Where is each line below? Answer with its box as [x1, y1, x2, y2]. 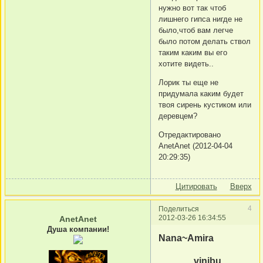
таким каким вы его [159, 48, 227, 58]
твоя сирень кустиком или [159, 100, 251, 110]
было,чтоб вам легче [159, 26, 233, 35]
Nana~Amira [159, 233, 214, 244]
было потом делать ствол [159, 37, 251, 46]
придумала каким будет [159, 89, 244, 99]
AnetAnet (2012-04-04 [159, 141, 232, 151]
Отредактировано [159, 130, 221, 140]
